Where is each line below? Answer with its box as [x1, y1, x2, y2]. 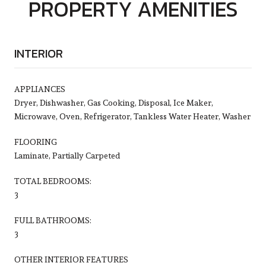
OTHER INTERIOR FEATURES [14, 254, 128, 264]
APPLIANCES [14, 84, 65, 94]
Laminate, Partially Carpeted [14, 150, 120, 160]
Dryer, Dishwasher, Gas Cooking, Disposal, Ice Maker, [14, 97, 213, 107]
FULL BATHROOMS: [14, 215, 91, 225]
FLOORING [14, 137, 57, 147]
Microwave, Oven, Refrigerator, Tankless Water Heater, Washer [14, 111, 251, 121]
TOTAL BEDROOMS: [14, 176, 91, 186]
